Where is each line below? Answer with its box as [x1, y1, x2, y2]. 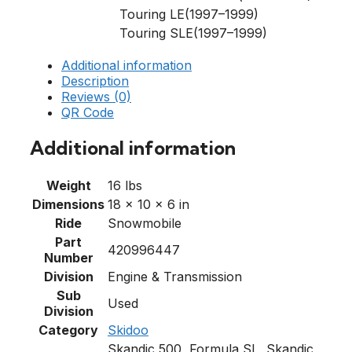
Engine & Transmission [108, 268, 242, 284]
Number [43, 249, 93, 266]
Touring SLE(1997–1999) [119, 24, 267, 41]
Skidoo [108, 321, 148, 338]
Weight [46, 177, 91, 193]
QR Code [61, 104, 114, 120]
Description [61, 72, 129, 89]
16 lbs [108, 177, 142, 193]
